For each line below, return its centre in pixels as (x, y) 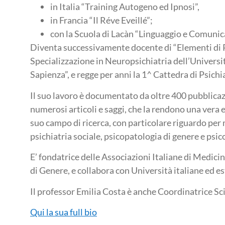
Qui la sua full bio (64, 212)
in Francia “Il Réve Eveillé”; (101, 20)
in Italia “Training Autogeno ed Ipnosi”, (125, 7)
